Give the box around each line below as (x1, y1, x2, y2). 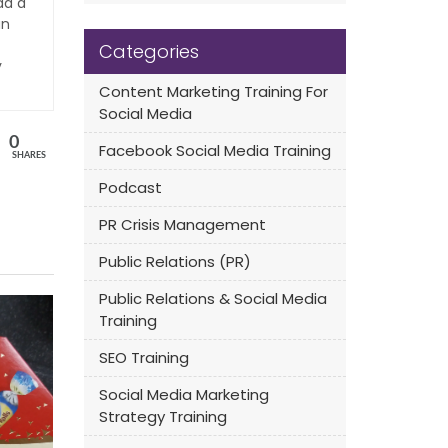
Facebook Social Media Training (98, 140, 331, 161)
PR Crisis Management (98, 214, 266, 235)
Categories (98, 39, 199, 64)
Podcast (98, 177, 162, 198)
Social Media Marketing (98, 384, 269, 405)
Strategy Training (98, 406, 227, 427)
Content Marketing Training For (98, 81, 328, 102)
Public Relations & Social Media (98, 288, 327, 309)
